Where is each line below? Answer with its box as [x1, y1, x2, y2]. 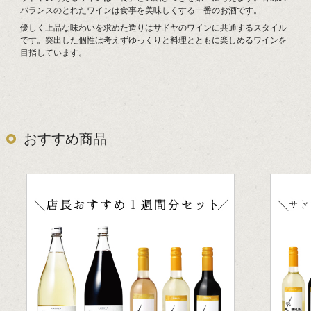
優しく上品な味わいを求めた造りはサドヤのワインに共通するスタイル [20, 23, 287, 33]
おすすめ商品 [24, 131, 107, 146]
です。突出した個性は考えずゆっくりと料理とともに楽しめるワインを [20, 35, 287, 45]
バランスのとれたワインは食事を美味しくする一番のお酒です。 [20, 6, 262, 15]
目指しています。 [20, 48, 87, 58]
